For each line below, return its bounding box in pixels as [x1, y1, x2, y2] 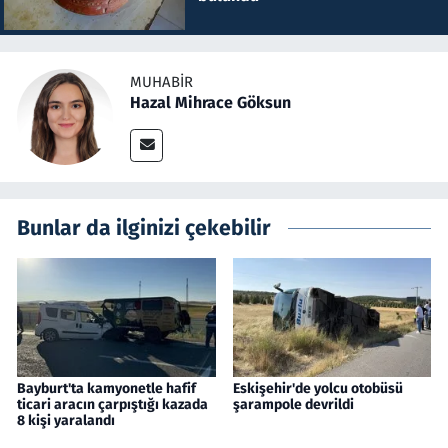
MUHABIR [130, 73, 193, 92]
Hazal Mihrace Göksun [130, 93, 291, 113]
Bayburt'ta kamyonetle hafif [17, 379, 196, 397]
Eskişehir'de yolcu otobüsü [232, 379, 403, 397]
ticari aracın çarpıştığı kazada [17, 395, 208, 413]
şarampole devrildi [232, 395, 354, 413]
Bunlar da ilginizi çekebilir [17, 214, 271, 241]
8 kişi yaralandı [17, 411, 115, 429]
